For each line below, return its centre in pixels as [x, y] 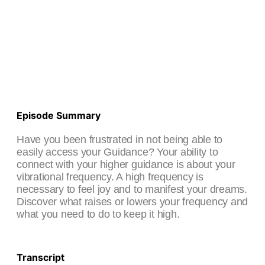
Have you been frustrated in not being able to [120, 140]
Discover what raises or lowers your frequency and [132, 202]
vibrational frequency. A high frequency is [110, 177]
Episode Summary [59, 116]
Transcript [41, 258]
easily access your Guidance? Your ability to [117, 152]
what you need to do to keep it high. [100, 214]
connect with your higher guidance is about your [126, 165]
